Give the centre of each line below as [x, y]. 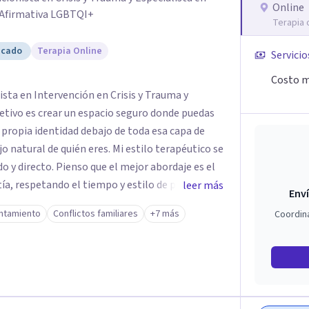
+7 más [165, 214]
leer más [203, 186]
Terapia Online [70, 51]
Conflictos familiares [96, 214]
